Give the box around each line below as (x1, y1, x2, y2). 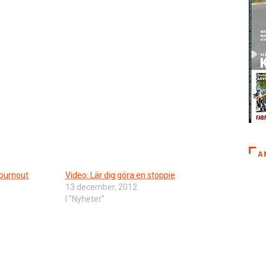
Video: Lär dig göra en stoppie (65, 170, 175, 180)
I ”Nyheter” (65, 194, 104, 204)
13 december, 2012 (65, 182, 137, 192)
